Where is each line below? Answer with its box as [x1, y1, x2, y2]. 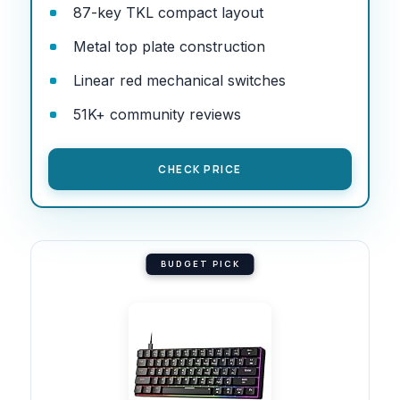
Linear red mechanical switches [73, 71, 286, 89]
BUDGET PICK [160, 257, 240, 270]
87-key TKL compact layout [73, 3, 263, 21]
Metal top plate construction [73, 37, 265, 55]
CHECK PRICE [158, 162, 242, 176]
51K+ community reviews [73, 104, 241, 123]
